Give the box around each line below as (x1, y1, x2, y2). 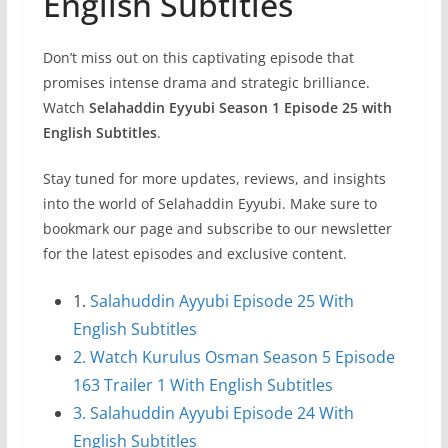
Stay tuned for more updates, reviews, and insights (42, 169, 386, 189)
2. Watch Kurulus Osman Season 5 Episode (72, 346, 395, 369)
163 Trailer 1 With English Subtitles (72, 374, 333, 397)
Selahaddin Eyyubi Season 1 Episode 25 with (88, 98, 392, 118)
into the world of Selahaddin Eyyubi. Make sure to (42, 194, 377, 214)
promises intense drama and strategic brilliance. (42, 73, 370, 93)
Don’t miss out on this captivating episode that (42, 48, 354, 68)
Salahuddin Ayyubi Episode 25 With (89, 290, 354, 313)
